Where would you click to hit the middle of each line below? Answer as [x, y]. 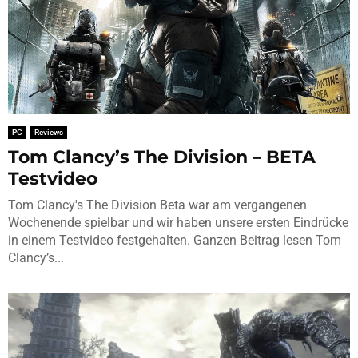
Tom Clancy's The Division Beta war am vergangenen [157, 205]
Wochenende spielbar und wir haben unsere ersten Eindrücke [178, 223]
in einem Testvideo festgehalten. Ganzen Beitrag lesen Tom [175, 241]
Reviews [49, 133]
